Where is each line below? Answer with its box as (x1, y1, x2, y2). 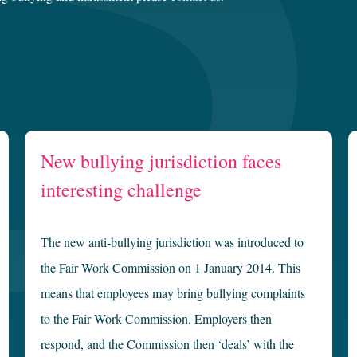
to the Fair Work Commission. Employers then (40, 310, 272, 328)
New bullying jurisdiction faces (40, 148, 281, 175)
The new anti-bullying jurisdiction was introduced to (40, 233, 304, 251)
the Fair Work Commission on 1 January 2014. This (40, 259, 300, 277)
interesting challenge (40, 177, 202, 203)
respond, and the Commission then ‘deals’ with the (40, 335, 294, 353)
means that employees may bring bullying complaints (40, 284, 305, 302)
